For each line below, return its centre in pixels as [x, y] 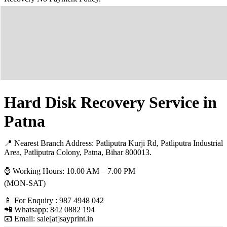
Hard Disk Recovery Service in [110, 103]
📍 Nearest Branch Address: [50, 143]
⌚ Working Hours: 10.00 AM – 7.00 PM [70, 171]
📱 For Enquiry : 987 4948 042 [54, 201]
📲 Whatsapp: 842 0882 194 [49, 210]
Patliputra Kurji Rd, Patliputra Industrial [159, 143]
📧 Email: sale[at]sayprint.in [49, 219]
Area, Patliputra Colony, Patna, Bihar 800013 [77, 153]
